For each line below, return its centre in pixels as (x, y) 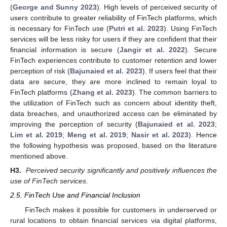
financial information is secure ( (65, 50)
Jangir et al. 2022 (152, 50)
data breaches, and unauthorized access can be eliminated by (113, 114)
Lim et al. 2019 (36, 135)
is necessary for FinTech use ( (60, 29)
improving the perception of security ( (74, 124)
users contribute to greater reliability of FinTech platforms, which (113, 18)
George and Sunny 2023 (55, 7)
